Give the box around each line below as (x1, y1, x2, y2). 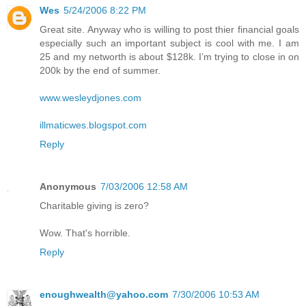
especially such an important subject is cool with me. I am (40, 38, 299, 49)
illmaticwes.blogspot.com (40, 120, 147, 131)
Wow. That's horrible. (40, 227, 130, 239)
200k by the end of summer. (40, 65, 161, 76)
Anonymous (40, 181, 96, 193)
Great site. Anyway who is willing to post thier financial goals (40, 24, 299, 36)
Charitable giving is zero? (40, 200, 149, 212)
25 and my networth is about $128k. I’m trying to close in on (40, 51, 299, 63)
